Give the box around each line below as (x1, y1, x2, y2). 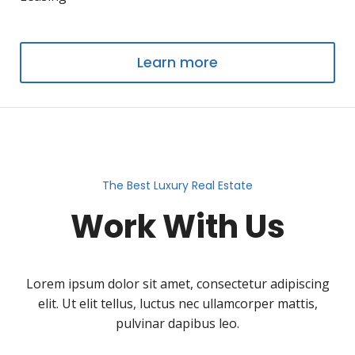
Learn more (137, 52, 218, 72)
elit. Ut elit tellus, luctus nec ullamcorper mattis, (37, 295, 318, 312)
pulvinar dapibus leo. (116, 315, 239, 332)
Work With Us (70, 204, 285, 249)
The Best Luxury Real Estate (102, 177, 253, 193)
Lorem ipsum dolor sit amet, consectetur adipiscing (25, 275, 330, 292)
